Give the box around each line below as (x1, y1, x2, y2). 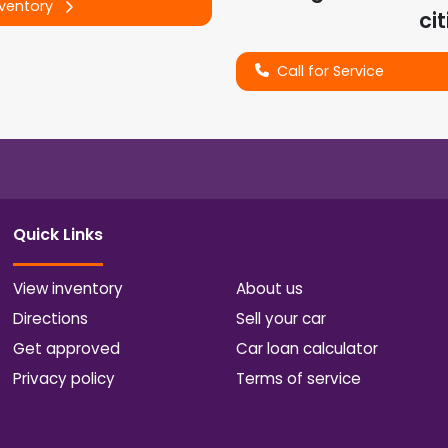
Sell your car (235, 307, 326, 329)
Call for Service (276, 60, 384, 81)
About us (235, 277, 303, 299)
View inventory (13, 277, 124, 299)
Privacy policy (13, 367, 116, 389)
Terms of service (235, 367, 361, 389)
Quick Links (13, 222, 104, 246)
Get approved (13, 337, 121, 359)
